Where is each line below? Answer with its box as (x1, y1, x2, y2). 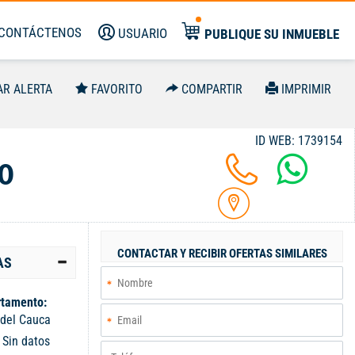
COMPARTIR (181, 82, 242, 97)
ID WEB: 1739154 (255, 133, 342, 148)
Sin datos (2, 334, 50, 349)
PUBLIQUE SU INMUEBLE (204, 26, 339, 42)
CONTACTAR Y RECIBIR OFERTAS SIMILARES (116, 246, 327, 261)
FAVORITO (91, 82, 143, 97)
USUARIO (118, 25, 167, 41)
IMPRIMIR (281, 82, 331, 97)
